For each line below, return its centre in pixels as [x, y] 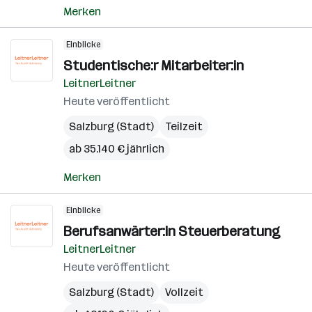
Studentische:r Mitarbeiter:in [154, 65]
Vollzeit [184, 292]
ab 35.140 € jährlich [117, 149]
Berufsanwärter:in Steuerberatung [172, 231]
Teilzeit [184, 126]
